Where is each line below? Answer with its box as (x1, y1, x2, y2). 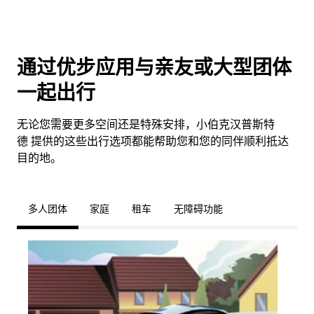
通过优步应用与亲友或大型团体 (17, 55, 292, 79)
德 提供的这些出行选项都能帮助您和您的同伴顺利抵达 (17, 135, 289, 148)
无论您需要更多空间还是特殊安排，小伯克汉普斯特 (17, 118, 275, 131)
